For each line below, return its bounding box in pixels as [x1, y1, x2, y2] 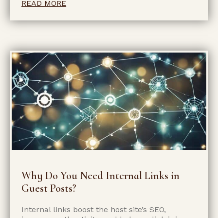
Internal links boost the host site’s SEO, [21, 204, 166, 214]
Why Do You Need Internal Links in [21, 169, 180, 182]
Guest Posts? [21, 182, 77, 195]
